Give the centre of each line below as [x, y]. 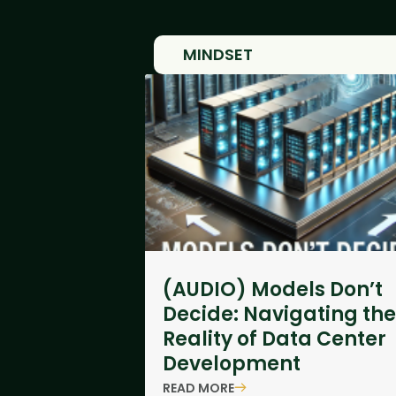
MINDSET [217, 54]
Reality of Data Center [274, 339]
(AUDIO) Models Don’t [272, 289]
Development [231, 364]
